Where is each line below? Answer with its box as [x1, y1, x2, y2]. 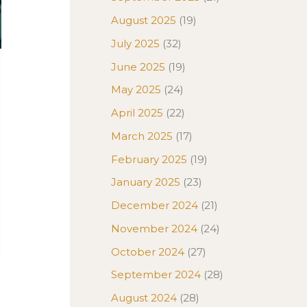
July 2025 [111, 36, 160, 50]
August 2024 [111, 291, 177, 304]
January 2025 [111, 175, 180, 189]
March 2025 [111, 129, 173, 143]
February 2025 [111, 152, 187, 166]
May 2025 [111, 83, 161, 97]
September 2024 [111, 268, 201, 282]
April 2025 [111, 106, 163, 119]
